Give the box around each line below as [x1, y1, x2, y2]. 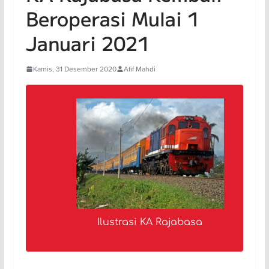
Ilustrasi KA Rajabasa [97, 217, 203, 228]
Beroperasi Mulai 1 [25, 4, 199, 32]
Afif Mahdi [123, 64, 156, 74]
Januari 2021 [25, 29, 150, 56]
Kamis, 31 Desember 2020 [32, 64, 116, 74]
